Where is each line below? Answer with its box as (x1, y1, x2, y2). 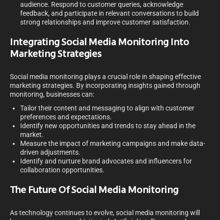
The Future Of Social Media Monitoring (10, 186, 178, 196)
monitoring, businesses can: (10, 90, 94, 99)
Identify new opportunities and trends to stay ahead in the (20, 122, 195, 130)
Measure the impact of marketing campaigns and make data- (20, 139, 205, 148)
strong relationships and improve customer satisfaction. (20, 18, 191, 27)
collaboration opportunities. (20, 166, 105, 174)
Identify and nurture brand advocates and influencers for (20, 157, 192, 165)
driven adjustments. (20, 148, 81, 157)
